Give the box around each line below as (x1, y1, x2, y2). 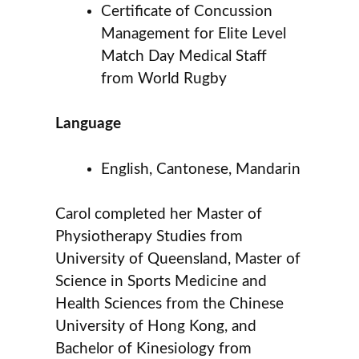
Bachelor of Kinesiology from (55, 341, 252, 357)
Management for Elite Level (101, 26, 287, 42)
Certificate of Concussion (101, 3, 273, 19)
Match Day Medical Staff (101, 48, 268, 64)
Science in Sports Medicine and (55, 274, 268, 290)
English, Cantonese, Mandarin (101, 161, 301, 177)
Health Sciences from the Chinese (55, 296, 284, 313)
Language (55, 116, 122, 132)
